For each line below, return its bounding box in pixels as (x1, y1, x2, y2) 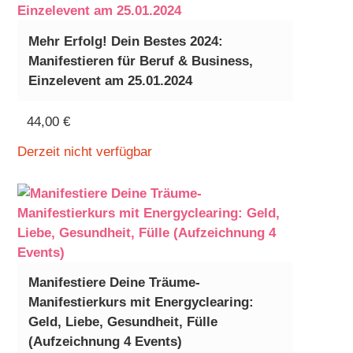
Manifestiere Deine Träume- (28, 275, 200, 291)
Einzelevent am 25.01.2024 (28, 72, 192, 88)
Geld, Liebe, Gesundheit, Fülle (28, 314, 217, 330)
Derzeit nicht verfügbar (17, 144, 153, 160)
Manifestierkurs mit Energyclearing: (28, 295, 254, 310)
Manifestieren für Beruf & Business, (28, 53, 253, 69)
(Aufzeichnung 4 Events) (28, 334, 182, 350)
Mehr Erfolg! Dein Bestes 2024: (28, 33, 223, 49)
